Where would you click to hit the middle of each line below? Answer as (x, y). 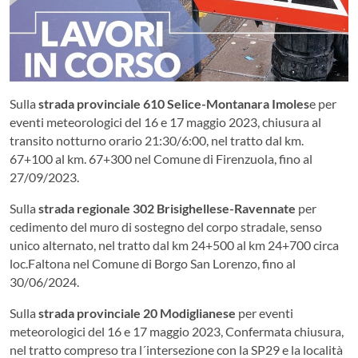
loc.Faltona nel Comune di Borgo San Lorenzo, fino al (153, 263)
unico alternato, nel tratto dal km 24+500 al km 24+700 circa (174, 245)
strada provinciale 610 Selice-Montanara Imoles (174, 103)
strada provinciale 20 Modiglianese (137, 312)
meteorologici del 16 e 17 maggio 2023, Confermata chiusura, (177, 331)
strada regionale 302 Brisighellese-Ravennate (167, 208)
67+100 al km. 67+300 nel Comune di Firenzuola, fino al (161, 158)
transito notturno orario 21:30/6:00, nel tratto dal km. (157, 140)
